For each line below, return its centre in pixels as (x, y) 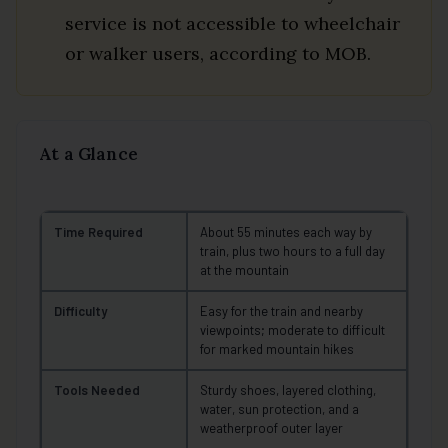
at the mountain (244, 269)
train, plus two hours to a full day (292, 250)
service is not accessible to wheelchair (232, 23)
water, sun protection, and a (279, 408)
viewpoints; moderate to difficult (292, 329)
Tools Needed (97, 389)
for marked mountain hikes (277, 348)
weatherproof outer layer (271, 427)
